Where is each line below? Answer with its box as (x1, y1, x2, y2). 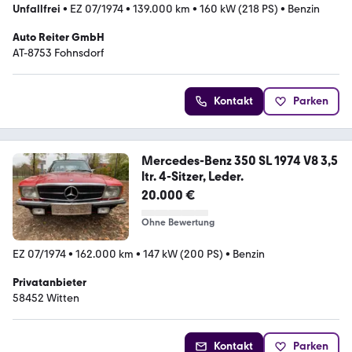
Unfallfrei (13, 2, 60, 16)
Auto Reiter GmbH (13, 30, 104, 44)
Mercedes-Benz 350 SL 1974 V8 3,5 (141, 152, 338, 168)
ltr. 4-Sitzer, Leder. (141, 168, 244, 184)
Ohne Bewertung (141, 216, 214, 228)
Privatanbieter (13, 275, 86, 289)
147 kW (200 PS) (143, 247, 223, 261)
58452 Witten (13, 291, 79, 305)
